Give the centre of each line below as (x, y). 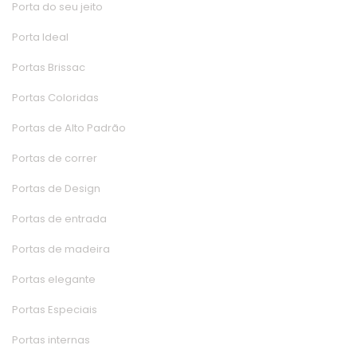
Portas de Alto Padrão (69, 128)
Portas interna (51, 340)
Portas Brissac (49, 68)
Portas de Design (56, 189)
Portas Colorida (55, 98)
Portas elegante (54, 280)
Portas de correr (55, 159)
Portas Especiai (55, 310)
